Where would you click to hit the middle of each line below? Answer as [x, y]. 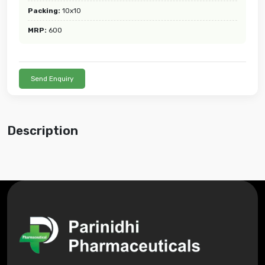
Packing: [44, 10]
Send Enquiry [52, 78]
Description [43, 130]
